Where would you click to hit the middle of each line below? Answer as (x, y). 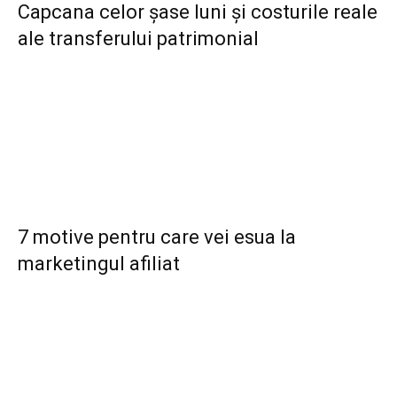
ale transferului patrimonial (138, 39)
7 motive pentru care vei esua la (157, 237)
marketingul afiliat (99, 264)
